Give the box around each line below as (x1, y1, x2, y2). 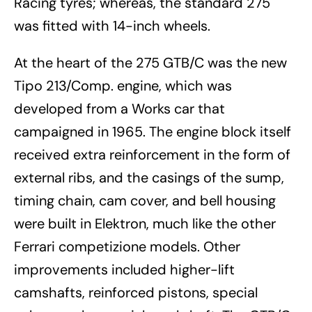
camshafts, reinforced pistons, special (14, 283, 258, 302)
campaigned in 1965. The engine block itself (14, 122, 291, 141)
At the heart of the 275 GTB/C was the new (14, 53, 287, 72)
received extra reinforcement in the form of (14, 145, 290, 164)
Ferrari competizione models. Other (14, 237, 240, 256)
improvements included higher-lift (14, 260, 235, 279)
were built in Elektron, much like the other (14, 214, 276, 233)
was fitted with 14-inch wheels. (14, 16, 210, 35)
